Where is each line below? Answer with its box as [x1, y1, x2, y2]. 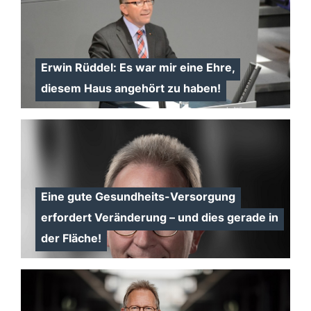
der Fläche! [40, 231, 101, 245]
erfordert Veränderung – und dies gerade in [40, 210, 278, 224]
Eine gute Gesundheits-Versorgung [40, 190, 235, 203]
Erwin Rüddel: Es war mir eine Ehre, [40, 60, 235, 74]
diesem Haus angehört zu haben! [40, 81, 221, 95]
